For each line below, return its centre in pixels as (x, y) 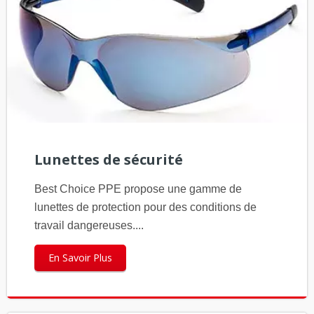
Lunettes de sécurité (108, 160)
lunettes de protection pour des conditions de (145, 207)
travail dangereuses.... (89, 226)
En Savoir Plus (80, 258)
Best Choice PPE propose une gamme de (138, 189)
